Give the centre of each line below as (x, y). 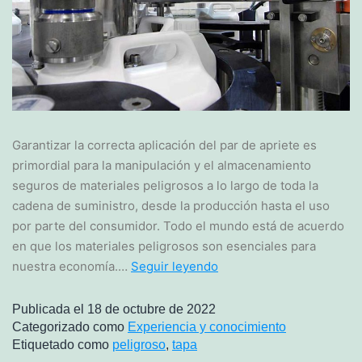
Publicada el (50, 309)
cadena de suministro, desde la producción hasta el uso (171, 205)
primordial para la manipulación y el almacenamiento (162, 165)
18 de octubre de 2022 (152, 309)
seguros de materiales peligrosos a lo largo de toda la (165, 185)
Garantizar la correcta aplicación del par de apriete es (164, 145)
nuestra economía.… (72, 266)
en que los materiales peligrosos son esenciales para (164, 246)
